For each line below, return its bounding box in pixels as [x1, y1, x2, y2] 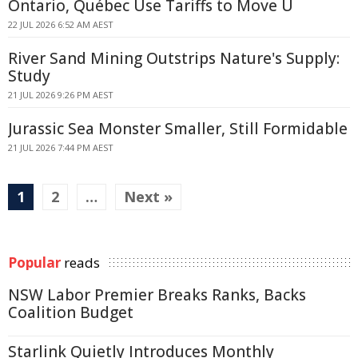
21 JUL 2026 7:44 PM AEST [8, 141, 113, 153]
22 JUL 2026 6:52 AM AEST [8, 18, 113, 30]
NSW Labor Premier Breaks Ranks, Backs [8, 284, 306, 305]
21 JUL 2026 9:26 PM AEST [8, 89, 113, 101]
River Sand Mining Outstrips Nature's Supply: [8, 48, 340, 69]
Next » [124, 187, 173, 206]
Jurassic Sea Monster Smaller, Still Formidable [8, 118, 348, 139]
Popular [8, 253, 61, 272]
